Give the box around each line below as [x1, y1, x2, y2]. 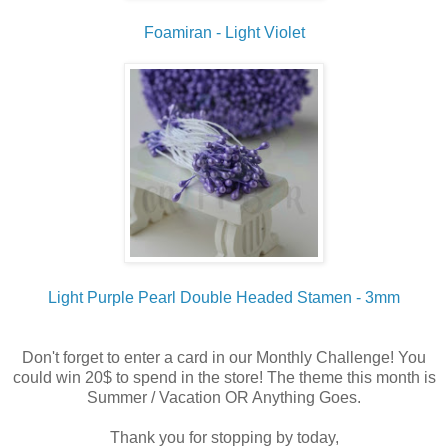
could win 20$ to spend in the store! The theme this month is [12, 368, 436, 386]
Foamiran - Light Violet [143, 23, 305, 41]
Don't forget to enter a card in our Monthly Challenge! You [22, 348, 426, 366]
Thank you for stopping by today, [109, 428, 339, 446]
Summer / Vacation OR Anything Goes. [87, 388, 361, 406]
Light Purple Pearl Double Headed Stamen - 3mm [48, 288, 400, 306]
